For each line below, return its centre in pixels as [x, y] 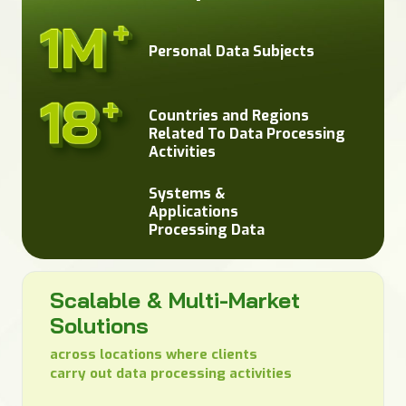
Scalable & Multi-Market [174, 300]
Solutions [99, 325]
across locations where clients [153, 354]
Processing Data [207, 229]
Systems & [187, 193]
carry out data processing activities [170, 373]
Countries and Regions [229, 115]
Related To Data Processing [247, 133]
